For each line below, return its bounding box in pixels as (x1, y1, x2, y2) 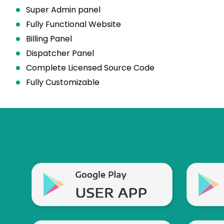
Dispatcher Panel (26, 47, 94, 59)
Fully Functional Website (26, 18, 121, 30)
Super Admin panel (26, 4, 100, 15)
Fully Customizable (26, 76, 99, 88)
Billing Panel (26, 33, 72, 44)
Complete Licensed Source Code (26, 62, 154, 73)
